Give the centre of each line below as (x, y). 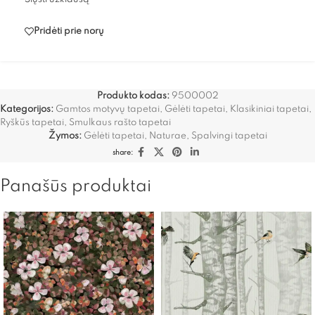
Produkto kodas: (134, 96)
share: (122, 152)
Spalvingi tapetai (229, 136)
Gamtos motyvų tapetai (108, 109)
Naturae (167, 136)
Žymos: (65, 136)
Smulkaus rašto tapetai (120, 122)
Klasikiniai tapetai (269, 109)
